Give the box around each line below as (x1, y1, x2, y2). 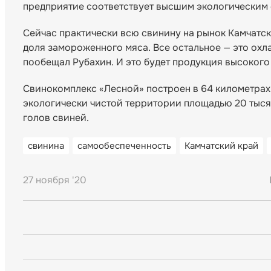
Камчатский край (184, 140, 258, 152)
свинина (28, 140, 64, 152)
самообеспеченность (77, 140, 171, 152)
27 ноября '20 (23, 174, 87, 187)
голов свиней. (23, 111, 89, 125)
